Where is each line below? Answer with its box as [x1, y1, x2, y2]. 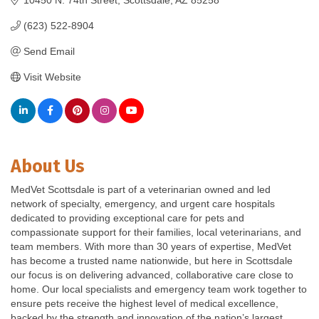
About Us [11, 155, 85, 177]
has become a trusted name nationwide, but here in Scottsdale [11, 254, 293, 266]
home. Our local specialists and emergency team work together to [11, 283, 307, 295]
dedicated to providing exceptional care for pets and [11, 211, 244, 224]
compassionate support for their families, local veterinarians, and [11, 226, 301, 238]
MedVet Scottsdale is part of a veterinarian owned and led [11, 183, 271, 195]
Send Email [23, 45, 75, 57]
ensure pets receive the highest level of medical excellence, [11, 297, 278, 309]
